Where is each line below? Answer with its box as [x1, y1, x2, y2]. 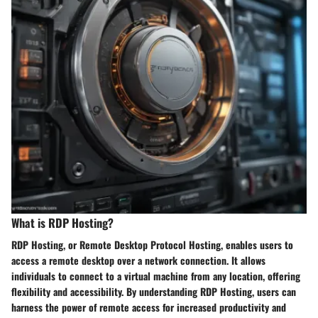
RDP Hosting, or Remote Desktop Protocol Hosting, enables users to [11, 237, 293, 253]
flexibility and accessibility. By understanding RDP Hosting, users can [11, 284, 296, 300]
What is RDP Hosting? [11, 214, 114, 231]
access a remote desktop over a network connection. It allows [11, 253, 265, 268]
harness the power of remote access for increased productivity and [11, 300, 286, 315]
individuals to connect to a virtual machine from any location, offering [11, 268, 300, 284]
